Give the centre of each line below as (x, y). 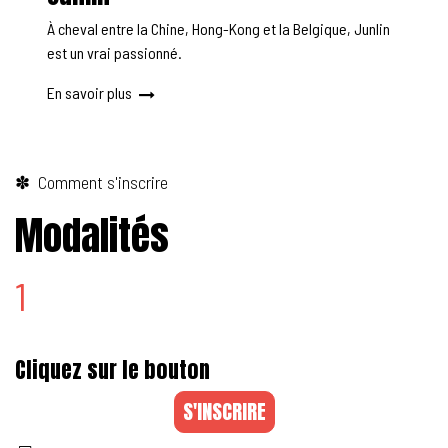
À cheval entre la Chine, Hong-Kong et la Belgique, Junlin (218, 29)
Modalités (92, 236)
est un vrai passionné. (114, 53)
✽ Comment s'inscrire (91, 182)
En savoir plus (91, 93)
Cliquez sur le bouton (112, 370)
